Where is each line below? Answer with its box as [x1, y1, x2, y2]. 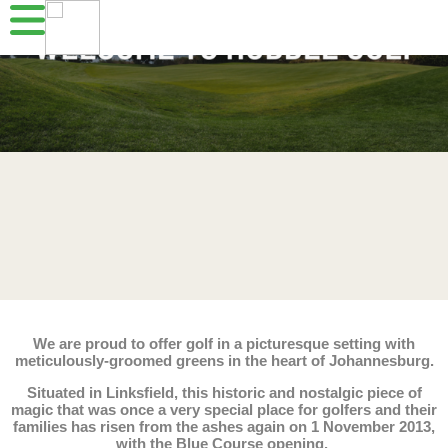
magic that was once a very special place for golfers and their [11, 401, 437, 418]
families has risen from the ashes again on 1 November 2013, [13, 418, 435, 435]
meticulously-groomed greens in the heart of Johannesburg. [14, 352, 434, 369]
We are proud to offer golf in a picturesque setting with [33, 335, 415, 352]
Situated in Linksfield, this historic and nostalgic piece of [26, 384, 422, 401]
